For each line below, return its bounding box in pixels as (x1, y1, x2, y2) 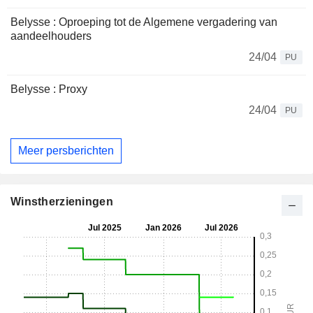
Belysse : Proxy (10, 83, 87, 96)
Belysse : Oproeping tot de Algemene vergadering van (10, 16, 277, 29)
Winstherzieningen (10, 195, 113, 208)
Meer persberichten (18, 144, 114, 156)
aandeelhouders (10, 30, 92, 43)
